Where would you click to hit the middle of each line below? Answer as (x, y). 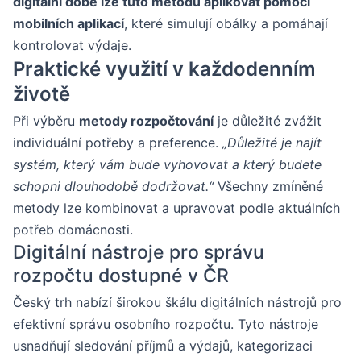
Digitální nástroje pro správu (139, 253)
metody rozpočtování (146, 121)
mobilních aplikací (68, 24)
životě (41, 94)
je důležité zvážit (268, 121)
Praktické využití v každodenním (164, 69)
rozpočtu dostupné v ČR (121, 276)
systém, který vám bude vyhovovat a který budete (167, 165)
